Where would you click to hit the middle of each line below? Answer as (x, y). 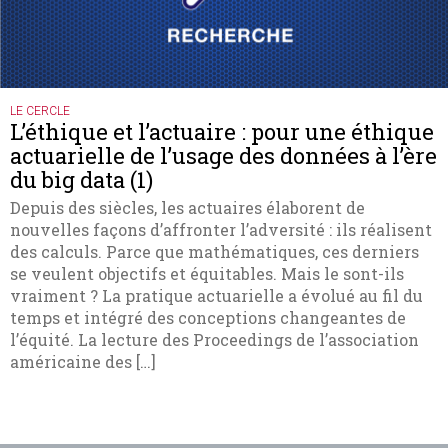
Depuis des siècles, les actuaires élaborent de (187, 207)
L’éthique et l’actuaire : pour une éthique (222, 131)
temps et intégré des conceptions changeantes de (208, 317)
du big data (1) (81, 179)
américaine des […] (83, 361)
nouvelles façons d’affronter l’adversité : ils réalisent (221, 229)
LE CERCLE (40, 111)
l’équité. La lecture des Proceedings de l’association (214, 339)
